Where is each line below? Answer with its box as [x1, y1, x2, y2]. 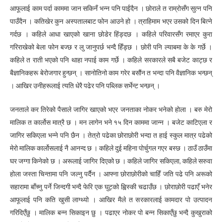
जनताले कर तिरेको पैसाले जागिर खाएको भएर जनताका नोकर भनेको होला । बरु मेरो [10, 105, 212, 114]
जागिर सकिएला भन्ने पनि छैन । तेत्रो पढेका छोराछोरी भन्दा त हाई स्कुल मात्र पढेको [10, 131, 212, 140]
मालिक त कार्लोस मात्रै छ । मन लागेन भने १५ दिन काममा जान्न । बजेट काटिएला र [10, 118, 212, 127]
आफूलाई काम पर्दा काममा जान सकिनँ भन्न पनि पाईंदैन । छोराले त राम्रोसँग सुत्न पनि [10, 3, 212, 13]
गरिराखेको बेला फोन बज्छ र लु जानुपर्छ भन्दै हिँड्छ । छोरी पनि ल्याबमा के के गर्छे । [10, 42, 212, 52]
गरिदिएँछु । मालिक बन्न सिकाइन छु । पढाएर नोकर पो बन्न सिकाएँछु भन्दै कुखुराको [10, 208, 212, 218]
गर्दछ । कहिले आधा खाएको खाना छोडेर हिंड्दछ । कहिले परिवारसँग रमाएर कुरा [10, 29, 212, 39]
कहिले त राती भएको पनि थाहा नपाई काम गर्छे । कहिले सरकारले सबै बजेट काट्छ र [10, 55, 212, 64]
